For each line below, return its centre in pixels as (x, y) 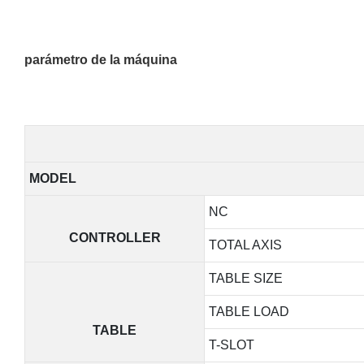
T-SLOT (231, 344)
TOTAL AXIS (245, 245)
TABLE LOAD (249, 311)
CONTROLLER (115, 237)
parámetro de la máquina (101, 59)
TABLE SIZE (245, 278)
